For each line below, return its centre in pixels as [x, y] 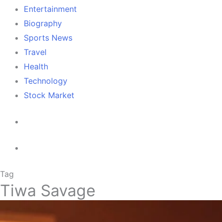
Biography [43, 23]
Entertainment [50, 9]
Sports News [48, 38]
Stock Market [49, 95]
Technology [46, 81]
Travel [35, 52]
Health [36, 66]
